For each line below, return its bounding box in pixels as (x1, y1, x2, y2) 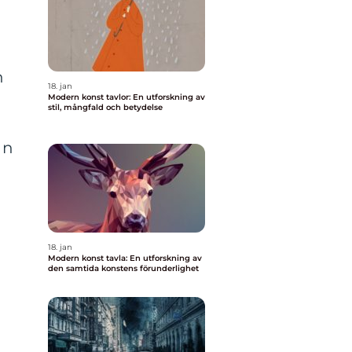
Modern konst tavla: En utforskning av (48, 253, 202, 263)
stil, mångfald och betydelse (48, 102, 163, 112)
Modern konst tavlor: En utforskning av (48, 92, 205, 102)
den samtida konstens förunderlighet (48, 263, 199, 273)
